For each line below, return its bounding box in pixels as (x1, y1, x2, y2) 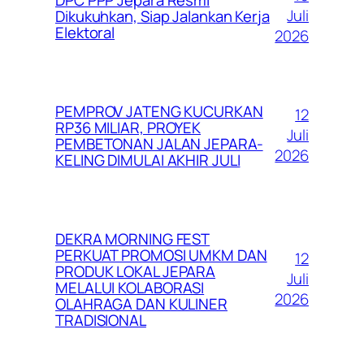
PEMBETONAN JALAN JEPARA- (55, 132, 263, 154)
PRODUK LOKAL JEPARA (55, 260, 216, 282)
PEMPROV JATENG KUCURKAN (55, 100, 263, 122)
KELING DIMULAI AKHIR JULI (55, 149, 240, 171)
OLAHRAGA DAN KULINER (55, 292, 227, 314)
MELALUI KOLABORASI (55, 276, 205, 298)
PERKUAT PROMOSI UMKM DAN (55, 244, 267, 266)
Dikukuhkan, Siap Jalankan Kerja (55, 5, 270, 27)
